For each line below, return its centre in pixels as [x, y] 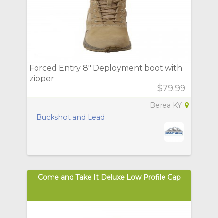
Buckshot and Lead [71, 118]
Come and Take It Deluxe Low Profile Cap [109, 177]
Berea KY [167, 105]
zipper [42, 79]
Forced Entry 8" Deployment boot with [106, 68]
